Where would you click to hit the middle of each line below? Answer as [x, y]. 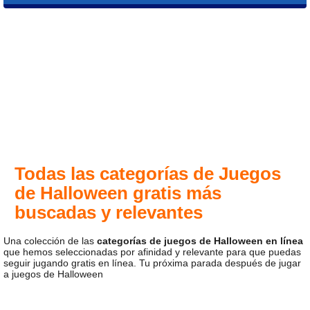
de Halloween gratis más [118, 193]
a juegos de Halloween [53, 274]
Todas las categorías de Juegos [148, 174]
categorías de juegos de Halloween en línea [200, 241]
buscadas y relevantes [109, 212]
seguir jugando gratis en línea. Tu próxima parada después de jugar [152, 263]
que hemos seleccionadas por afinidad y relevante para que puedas [152, 252]
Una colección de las [50, 241]
